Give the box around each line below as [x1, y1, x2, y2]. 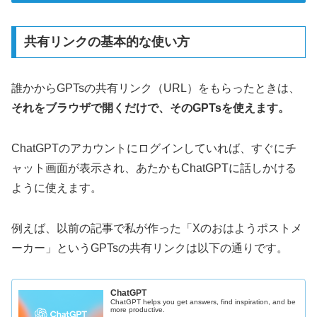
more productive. [110, 306, 166, 314]
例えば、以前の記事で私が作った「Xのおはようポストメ [11, 221, 302, 234]
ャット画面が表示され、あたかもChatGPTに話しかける [11, 162, 296, 175]
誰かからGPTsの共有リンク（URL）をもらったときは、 [11, 82, 300, 95]
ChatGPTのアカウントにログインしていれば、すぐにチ [11, 142, 296, 155]
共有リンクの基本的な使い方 [23, 35, 190, 50]
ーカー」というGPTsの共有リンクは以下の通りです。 [11, 241, 288, 254]
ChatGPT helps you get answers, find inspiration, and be [110, 298, 296, 306]
